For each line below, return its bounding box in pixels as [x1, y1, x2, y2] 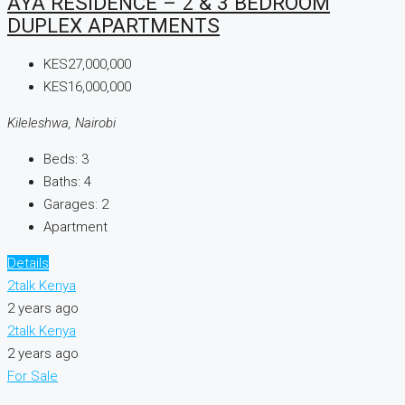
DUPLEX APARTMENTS [7, 13, 220, 37]
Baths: [43, 174, 80, 191]
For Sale [7, 368, 58, 385]
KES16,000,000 [43, 79, 131, 96]
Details [7, 255, 49, 272]
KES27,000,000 [43, 56, 131, 73]
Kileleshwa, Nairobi [7, 115, 116, 132]
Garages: [43, 196, 98, 213]
